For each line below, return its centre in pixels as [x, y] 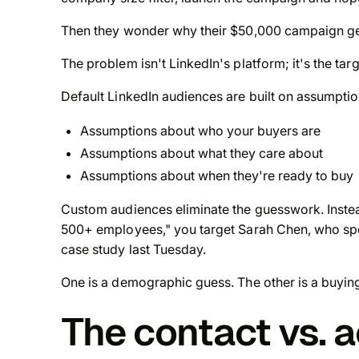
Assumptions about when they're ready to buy [217, 176]
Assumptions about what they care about [202, 153]
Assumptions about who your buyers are [200, 131]
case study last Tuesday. [134, 250]
